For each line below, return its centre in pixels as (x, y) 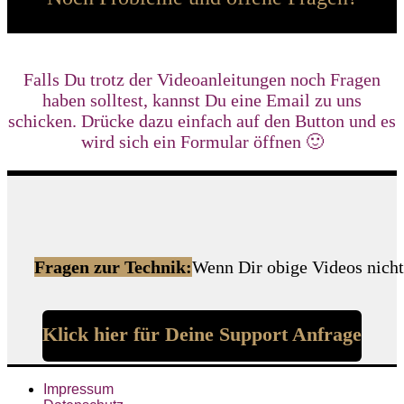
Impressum (78, 389)
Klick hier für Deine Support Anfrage (202, 334)
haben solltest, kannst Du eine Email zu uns (202, 100)
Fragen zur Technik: (113, 266)
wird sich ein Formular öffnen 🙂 (202, 141)
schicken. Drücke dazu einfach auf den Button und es (202, 120)
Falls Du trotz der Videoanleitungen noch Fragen (202, 79)
